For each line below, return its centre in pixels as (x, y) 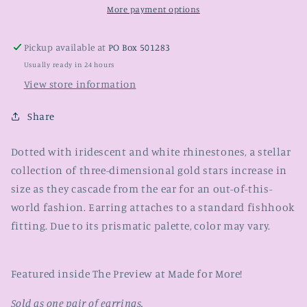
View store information (80, 84)
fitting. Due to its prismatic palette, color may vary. (140, 226)
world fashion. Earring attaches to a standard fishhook (152, 208)
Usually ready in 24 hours (69, 64)
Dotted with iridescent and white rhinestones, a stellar (151, 152)
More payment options (153, 9)
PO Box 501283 (139, 48)
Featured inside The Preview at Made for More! (127, 274)
